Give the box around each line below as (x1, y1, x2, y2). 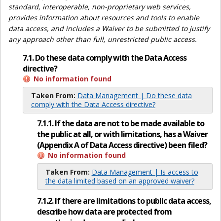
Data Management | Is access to (91, 167, 198, 177)
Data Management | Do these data (77, 90, 192, 100)
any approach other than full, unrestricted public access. (8, 34, 197, 44)
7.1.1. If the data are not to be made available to (37, 118, 204, 129)
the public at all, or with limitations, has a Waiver (37, 129, 208, 140)
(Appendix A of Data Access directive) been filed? (37, 140, 207, 151)
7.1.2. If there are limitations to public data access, (37, 195, 211, 207)
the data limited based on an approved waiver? (45, 176, 194, 186)
